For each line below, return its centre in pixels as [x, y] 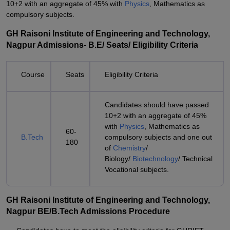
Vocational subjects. [137, 169]
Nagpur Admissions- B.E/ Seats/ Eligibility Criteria [102, 45]
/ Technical [195, 159]
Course [33, 74]
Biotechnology [155, 159]
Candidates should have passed [157, 105]
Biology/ [119, 159]
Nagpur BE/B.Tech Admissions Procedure [88, 211]
